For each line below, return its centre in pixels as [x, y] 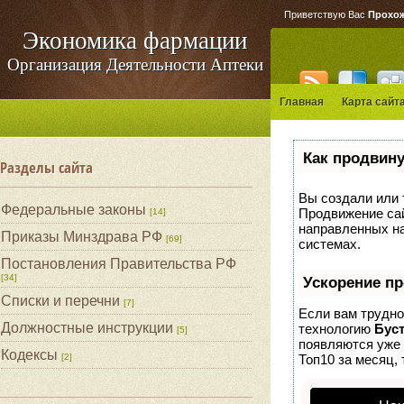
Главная [302, 102]
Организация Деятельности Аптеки [135, 64]
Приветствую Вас [325, 14]
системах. [330, 244]
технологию [336, 329]
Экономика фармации [135, 41]
